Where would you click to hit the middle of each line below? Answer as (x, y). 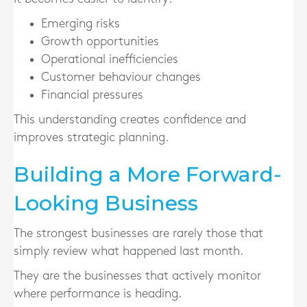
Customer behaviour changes (121, 77)
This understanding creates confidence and (130, 120)
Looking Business (106, 203)
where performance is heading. (98, 294)
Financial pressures (92, 95)
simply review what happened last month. (128, 251)
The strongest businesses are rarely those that (138, 233)
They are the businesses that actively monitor (137, 276)
